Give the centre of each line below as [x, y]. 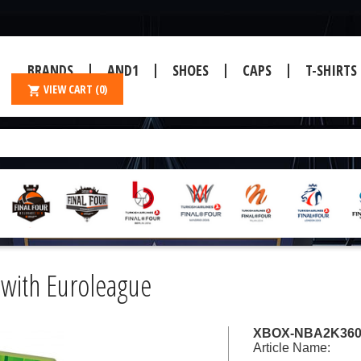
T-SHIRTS [331, 70]
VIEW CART [69, 89]
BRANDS [50, 70]
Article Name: [292, 348]
